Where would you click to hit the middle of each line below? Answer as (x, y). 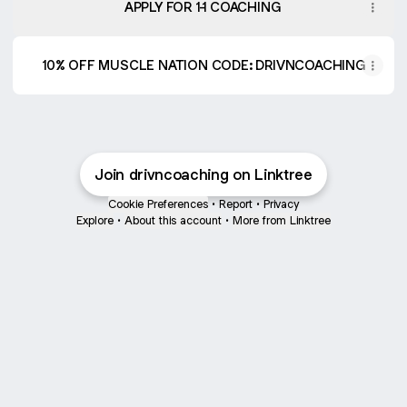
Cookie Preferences (158, 204)
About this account (173, 220)
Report (236, 204)
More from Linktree (282, 220)
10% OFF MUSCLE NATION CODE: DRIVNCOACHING (203, 65)
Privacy (281, 204)
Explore (95, 220)
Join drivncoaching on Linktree (203, 174)
